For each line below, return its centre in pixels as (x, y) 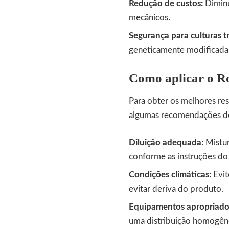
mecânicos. (150, 17)
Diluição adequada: (166, 143)
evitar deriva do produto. (176, 189)
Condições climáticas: (170, 175)
